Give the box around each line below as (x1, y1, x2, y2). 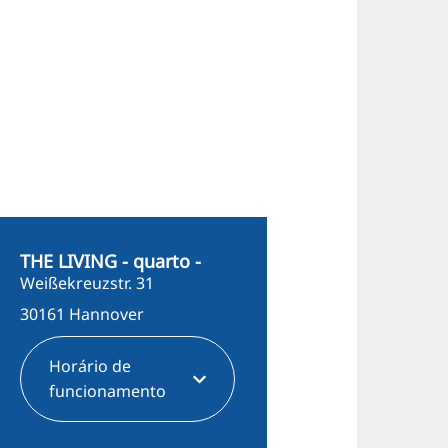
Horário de (48, 355, 131, 378)
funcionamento (48, 380, 166, 403)
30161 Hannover (19, 302, 144, 325)
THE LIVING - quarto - (19, 249, 201, 274)
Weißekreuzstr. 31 (19, 272, 154, 295)
